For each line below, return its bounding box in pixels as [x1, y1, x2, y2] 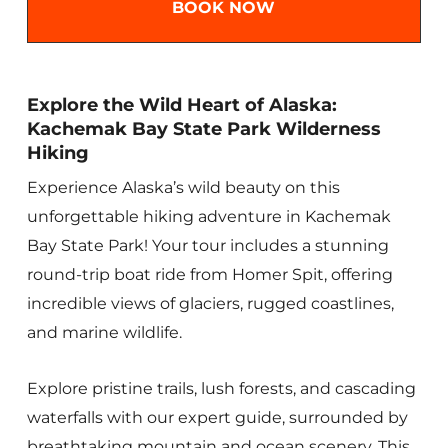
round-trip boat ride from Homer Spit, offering [26, 265, 393, 285]
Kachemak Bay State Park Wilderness [26, 118, 381, 141]
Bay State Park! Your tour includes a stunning [26, 236, 389, 256]
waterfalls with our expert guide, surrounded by [26, 408, 408, 428]
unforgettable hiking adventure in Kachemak [26, 207, 391, 227]
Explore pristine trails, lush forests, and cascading [26, 379, 416, 399]
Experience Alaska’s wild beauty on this [26, 178, 340, 198]
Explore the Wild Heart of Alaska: [26, 94, 337, 117]
